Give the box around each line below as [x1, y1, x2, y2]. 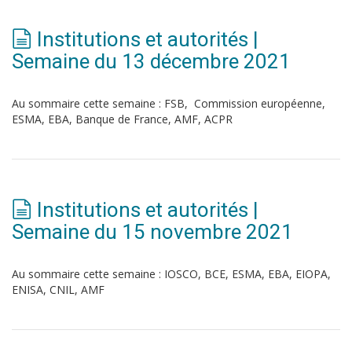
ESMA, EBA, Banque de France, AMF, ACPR [12, 112, 233, 126]
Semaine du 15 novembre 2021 [12, 220, 293, 244]
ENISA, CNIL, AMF [12, 282, 104, 297]
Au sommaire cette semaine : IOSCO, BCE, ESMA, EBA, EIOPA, [12, 266, 331, 281]
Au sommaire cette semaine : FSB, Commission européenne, [12, 96, 325, 111]
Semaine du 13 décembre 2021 [12, 49, 291, 73]
